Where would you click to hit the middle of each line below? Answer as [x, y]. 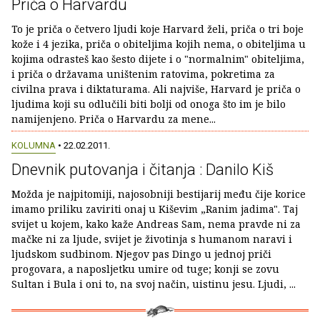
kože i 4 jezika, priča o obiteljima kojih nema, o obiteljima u [159, 44]
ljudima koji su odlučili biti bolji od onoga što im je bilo [149, 104]
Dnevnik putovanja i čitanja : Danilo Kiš [142, 169]
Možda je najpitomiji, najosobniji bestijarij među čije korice [159, 194]
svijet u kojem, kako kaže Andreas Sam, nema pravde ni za [156, 224]
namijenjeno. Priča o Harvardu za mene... [114, 119]
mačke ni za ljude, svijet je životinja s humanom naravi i [152, 239]
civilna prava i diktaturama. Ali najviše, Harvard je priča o [156, 89]
